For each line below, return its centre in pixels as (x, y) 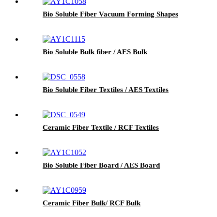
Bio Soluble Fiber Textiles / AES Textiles (106, 89)
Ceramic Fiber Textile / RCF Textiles (101, 127)
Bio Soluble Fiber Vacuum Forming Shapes (110, 14)
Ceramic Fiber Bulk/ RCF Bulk (92, 203)
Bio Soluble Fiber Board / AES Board (101, 165)
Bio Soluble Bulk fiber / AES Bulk (95, 52)
